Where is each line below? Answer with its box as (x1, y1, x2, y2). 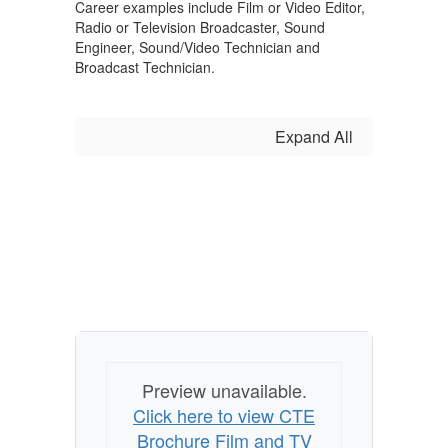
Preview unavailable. (141, 377, 307, 403)
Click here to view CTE (133, 402, 315, 428)
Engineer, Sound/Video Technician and (75, 37, 320, 57)
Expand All (275, 125, 353, 148)
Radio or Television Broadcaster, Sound (75, 17, 325, 37)
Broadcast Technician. (75, 57, 215, 77)
